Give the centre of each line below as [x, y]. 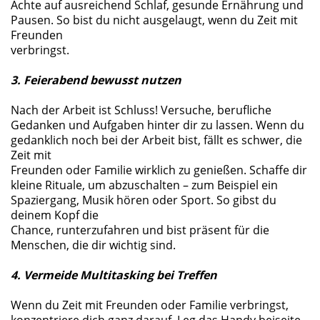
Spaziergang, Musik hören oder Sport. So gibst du [144, 200]
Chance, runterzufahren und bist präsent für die [140, 230]
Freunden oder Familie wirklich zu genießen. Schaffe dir [159, 170]
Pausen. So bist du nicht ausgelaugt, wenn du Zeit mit [154, 20]
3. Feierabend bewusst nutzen [96, 80]
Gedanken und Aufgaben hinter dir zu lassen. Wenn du [157, 125]
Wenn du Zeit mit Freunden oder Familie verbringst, [150, 305]
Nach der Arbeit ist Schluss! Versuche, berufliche [141, 110]
